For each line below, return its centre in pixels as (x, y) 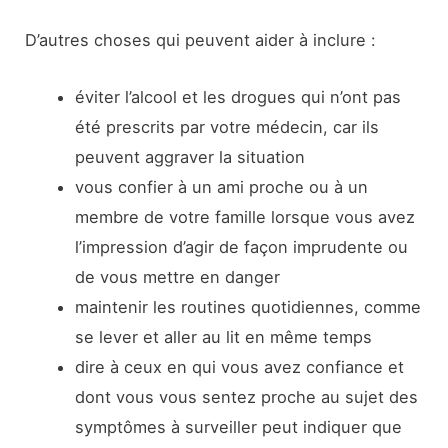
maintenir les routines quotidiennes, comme (247, 306)
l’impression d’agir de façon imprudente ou (241, 246)
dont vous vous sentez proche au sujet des (246, 396)
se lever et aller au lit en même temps (223, 336)
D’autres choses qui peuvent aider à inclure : (201, 40)
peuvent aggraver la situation (189, 156)
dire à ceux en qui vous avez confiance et (239, 366)
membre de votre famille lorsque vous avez (244, 216)
